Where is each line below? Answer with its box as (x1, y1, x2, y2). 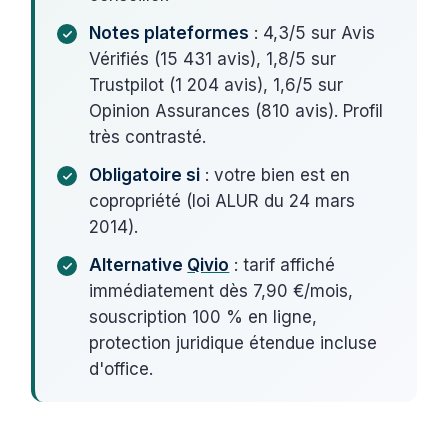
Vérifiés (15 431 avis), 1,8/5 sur (89, 48, 337, 69)
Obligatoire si (89, 164, 201, 185)
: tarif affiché (229, 254, 336, 275)
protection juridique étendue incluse (89, 332, 378, 353)
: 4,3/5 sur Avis (249, 22, 376, 43)
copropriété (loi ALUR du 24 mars (89, 190, 356, 211)
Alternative (89, 254, 188, 275)
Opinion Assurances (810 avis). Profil (89, 100, 384, 121)
